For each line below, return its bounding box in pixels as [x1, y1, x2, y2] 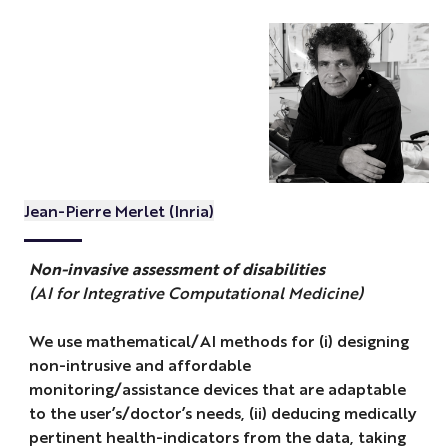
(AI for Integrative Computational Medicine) [28, 282, 363, 304]
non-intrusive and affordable [28, 354, 251, 376]
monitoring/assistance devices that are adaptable [28, 378, 406, 400]
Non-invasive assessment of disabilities [28, 258, 325, 280]
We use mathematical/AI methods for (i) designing [28, 330, 409, 352]
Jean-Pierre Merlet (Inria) [23, 199, 214, 221]
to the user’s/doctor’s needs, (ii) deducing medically [28, 402, 417, 424]
